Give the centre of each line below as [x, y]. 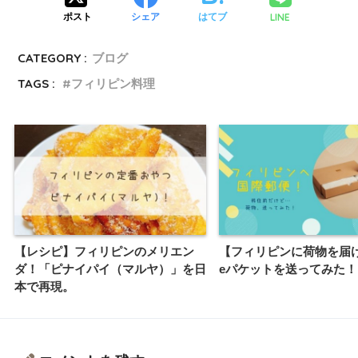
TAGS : [37, 83]
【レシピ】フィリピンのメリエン [104, 252]
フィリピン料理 [113, 83]
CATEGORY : [53, 58]
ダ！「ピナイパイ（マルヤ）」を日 [110, 269]
